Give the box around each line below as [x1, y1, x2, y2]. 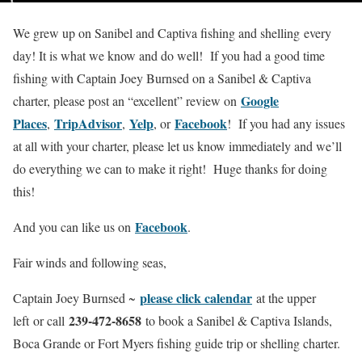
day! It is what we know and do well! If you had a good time [13, 47, 325, 65]
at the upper [252, 289, 316, 307]
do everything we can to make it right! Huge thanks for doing [13, 160, 327, 178]
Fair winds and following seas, [13, 254, 166, 271]
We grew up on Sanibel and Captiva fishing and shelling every [13, 24, 331, 42]
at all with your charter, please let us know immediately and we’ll [13, 137, 342, 155]
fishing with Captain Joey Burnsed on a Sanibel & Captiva [13, 69, 311, 87]
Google [241, 91, 279, 111]
